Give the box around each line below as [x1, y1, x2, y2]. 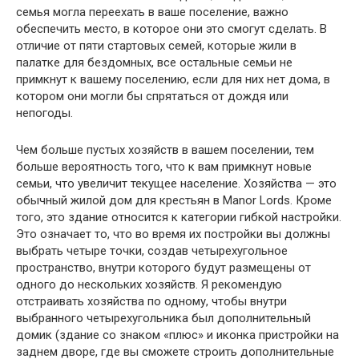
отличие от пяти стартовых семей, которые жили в [16, 38, 296, 53]
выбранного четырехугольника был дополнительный [16, 310, 311, 325]
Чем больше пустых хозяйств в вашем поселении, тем [16, 142, 314, 157]
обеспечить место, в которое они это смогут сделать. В [16, 21, 327, 36]
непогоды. [16, 105, 73, 120]
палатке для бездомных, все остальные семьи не [16, 54, 292, 70]
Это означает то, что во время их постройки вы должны [16, 226, 330, 241]
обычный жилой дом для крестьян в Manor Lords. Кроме [16, 192, 332, 208]
